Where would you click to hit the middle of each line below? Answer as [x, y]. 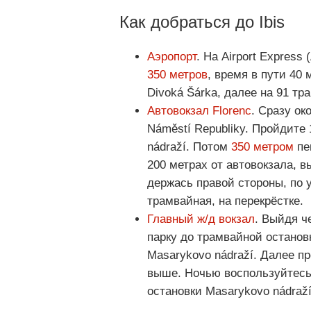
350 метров [177, 74]
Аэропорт [172, 56]
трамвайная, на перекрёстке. [225, 201]
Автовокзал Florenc [199, 110]
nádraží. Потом [189, 146]
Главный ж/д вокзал [201, 219]
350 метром [262, 146]
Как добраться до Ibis [202, 22]
